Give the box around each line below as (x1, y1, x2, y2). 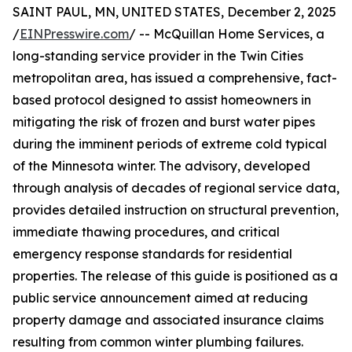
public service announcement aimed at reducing (13, 290, 308, 306)
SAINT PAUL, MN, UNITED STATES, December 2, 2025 (13, 4, 336, 20)
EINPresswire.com (20, 26, 129, 42)
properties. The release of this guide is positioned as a (13, 268, 338, 284)
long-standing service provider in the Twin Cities (13, 48, 303, 64)
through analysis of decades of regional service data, (13, 180, 339, 196)
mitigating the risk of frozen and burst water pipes (13, 114, 315, 130)
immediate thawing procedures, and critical (13, 224, 280, 240)
